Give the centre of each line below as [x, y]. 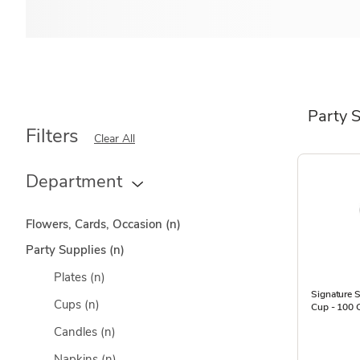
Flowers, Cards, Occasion [96, 224]
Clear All [115, 139]
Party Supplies [67, 250]
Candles [77, 332]
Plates [72, 277]
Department [74, 182]
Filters [52, 136]
